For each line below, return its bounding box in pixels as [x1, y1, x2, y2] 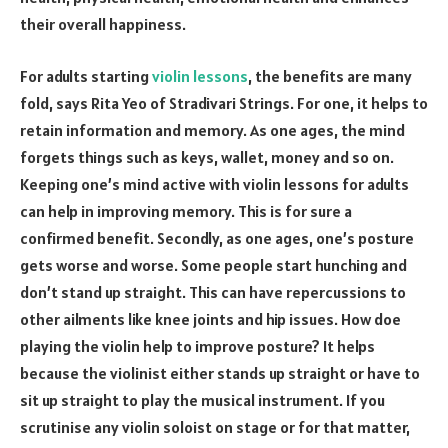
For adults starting [20, 65, 152, 86]
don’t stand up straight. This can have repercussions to [20, 281, 406, 302]
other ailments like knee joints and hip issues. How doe [20, 308, 401, 329]
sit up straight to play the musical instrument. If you [20, 389, 385, 410]
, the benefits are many [248, 65, 412, 86]
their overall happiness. [20, 14, 186, 35]
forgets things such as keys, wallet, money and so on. [20, 146, 394, 167]
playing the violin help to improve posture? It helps [20, 335, 375, 356]
